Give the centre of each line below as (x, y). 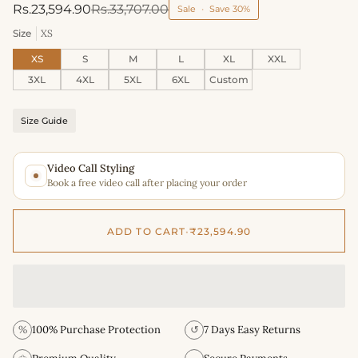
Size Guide (44, 121)
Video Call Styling (91, 169)
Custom (229, 80)
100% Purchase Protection (96, 330)
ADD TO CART (146, 231)
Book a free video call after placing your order (147, 183)
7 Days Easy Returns (252, 330)
